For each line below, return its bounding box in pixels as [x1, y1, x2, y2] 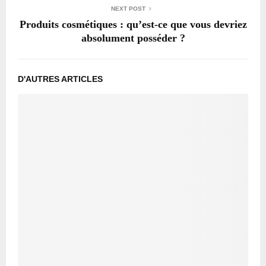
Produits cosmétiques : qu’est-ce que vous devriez [19, 18, 247, 30]
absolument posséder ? [81, 31, 185, 44]
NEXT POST [111, 5, 145, 12]
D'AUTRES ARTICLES [18, 74, 103, 84]
